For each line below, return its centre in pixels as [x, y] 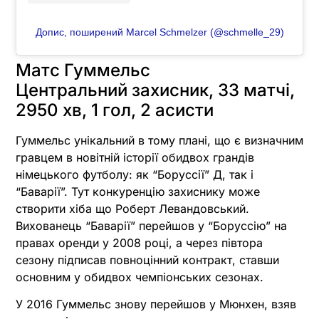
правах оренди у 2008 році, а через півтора [139, 243]
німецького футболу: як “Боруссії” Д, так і [135, 175]
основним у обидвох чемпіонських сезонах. [140, 277]
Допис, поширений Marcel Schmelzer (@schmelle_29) [159, 32]
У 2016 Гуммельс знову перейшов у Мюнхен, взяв [156, 304]
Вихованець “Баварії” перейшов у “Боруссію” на [151, 226]
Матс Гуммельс [83, 70]
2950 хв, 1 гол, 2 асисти [115, 110]
